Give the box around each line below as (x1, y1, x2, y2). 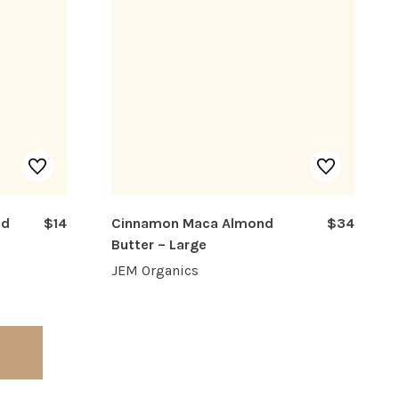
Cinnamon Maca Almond (110, 215, 273, 232)
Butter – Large (110, 236, 207, 254)
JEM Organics (110, 262, 199, 280)
